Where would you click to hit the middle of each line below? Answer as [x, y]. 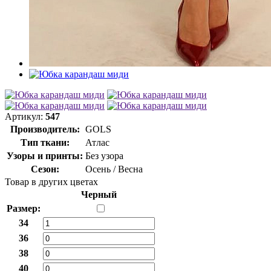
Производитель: [45, 129]
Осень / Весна [114, 169]
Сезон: [45, 169]
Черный [99, 194]
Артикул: [25, 116]
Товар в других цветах [51, 181]
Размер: [24, 208]
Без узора [104, 155]
